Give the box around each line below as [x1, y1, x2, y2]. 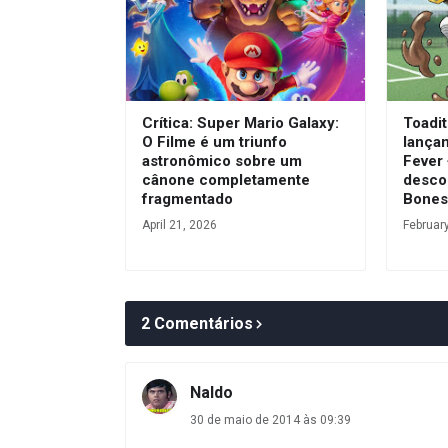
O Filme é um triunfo [142, 132, 287, 151]
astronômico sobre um [142, 151, 302, 170]
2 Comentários [141, 313, 253, 333]
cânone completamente [142, 170, 310, 189]
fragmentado [142, 189, 233, 208]
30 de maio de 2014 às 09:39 [190, 412, 351, 427]
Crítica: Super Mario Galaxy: [142, 113, 339, 132]
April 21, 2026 [142, 217, 217, 232]
